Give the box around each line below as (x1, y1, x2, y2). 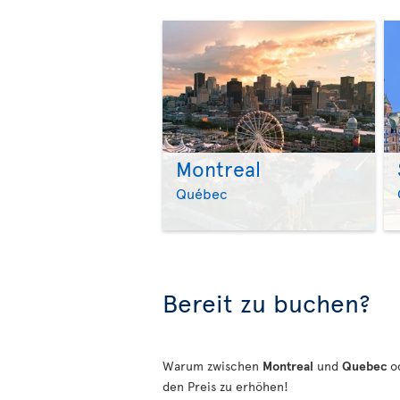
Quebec (342, 357, 390, 374)
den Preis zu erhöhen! (162, 378, 288, 395)
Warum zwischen (162, 357, 262, 374)
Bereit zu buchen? (162, 285, 371, 320)
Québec (176, 183, 228, 204)
